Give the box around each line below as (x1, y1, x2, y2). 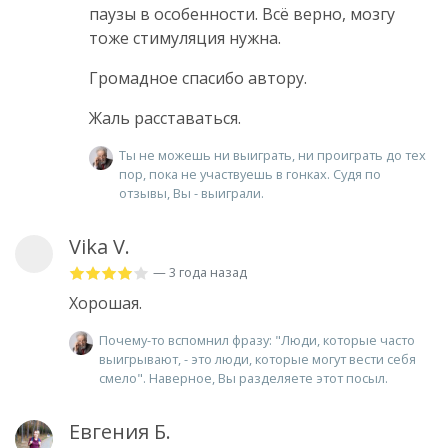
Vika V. (69, 232, 130, 260)
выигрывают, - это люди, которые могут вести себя (99, 349, 416, 368)
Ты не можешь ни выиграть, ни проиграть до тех (119, 145, 426, 164)
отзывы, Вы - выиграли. (119, 183, 264, 202)
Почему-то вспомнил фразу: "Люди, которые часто (99, 330, 415, 349)
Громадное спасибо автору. (89, 66, 307, 89)
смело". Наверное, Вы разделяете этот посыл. (99, 368, 388, 387)
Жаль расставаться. (89, 106, 241, 129)
